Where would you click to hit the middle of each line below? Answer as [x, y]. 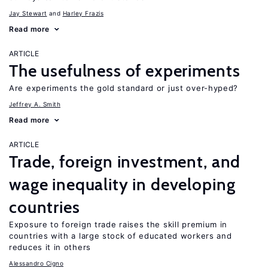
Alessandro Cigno [36, 263]
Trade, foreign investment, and [125, 162]
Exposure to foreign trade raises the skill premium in [118, 224]
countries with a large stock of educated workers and [121, 236]
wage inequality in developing [122, 184]
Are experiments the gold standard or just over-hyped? [124, 88]
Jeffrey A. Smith [35, 104]
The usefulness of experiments [125, 71]
